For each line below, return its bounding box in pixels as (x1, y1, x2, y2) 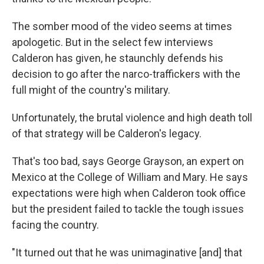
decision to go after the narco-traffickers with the (12, 68, 240, 81)
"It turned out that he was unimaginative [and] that (12, 246, 242, 259)
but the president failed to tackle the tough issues (12, 203, 244, 216)
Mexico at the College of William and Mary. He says (12, 171, 248, 184)
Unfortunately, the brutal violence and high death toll (12, 111, 252, 124)
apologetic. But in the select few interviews (12, 36, 213, 49)
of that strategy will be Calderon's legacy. (12, 127, 202, 140)
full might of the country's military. (12, 84, 170, 97)
